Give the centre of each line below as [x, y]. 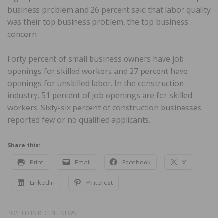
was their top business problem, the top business [98, 22]
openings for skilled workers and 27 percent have [98, 71]
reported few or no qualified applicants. [79, 120]
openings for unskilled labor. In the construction [96, 83]
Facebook [136, 162]
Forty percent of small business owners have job [96, 59]
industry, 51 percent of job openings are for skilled [100, 96]
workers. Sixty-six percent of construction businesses [104, 108]
